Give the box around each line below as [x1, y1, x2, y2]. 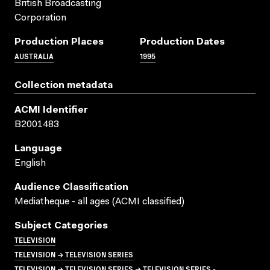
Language [14, 143, 62, 154]
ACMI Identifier [14, 105, 88, 115]
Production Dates [140, 37, 225, 47]
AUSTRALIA [14, 50, 54, 61]
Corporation [14, 13, 66, 23]
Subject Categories [14, 221, 108, 231]
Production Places [14, 37, 104, 47]
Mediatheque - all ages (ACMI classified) [14, 196, 184, 207]
